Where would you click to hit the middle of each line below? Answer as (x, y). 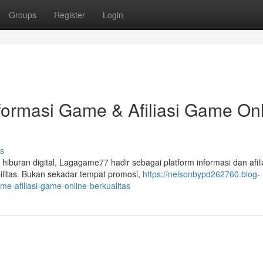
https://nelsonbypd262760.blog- (201, 174)
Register (70, 15)
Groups (23, 15)
